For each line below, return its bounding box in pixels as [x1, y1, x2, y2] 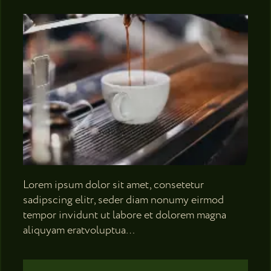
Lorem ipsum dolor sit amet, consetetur [23, 177, 204, 193]
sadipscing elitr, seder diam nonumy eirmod [23, 192, 224, 208]
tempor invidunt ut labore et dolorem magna [23, 207, 226, 223]
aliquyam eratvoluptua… [23, 223, 135, 238]
